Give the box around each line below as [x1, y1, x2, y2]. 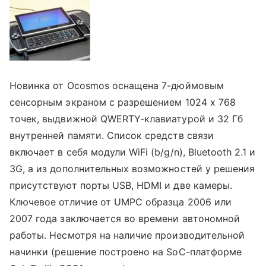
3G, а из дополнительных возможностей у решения [9, 162, 255, 175]
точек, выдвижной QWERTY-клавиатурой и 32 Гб [9, 112, 243, 125]
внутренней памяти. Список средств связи [9, 129, 214, 141]
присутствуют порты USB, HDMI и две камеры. [9, 179, 233, 191]
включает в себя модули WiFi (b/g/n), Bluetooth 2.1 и [9, 145, 256, 158]
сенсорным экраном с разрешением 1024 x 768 [9, 96, 236, 108]
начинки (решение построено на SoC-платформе [9, 245, 242, 258]
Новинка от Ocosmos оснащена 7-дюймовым [9, 79, 224, 91]
